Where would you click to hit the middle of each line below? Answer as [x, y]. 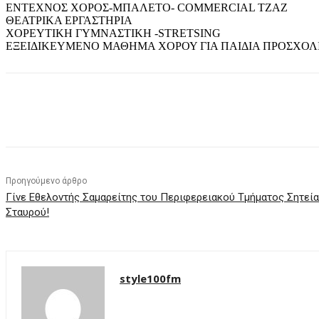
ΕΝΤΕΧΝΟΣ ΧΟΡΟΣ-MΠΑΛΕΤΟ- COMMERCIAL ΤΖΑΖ [147, 8]
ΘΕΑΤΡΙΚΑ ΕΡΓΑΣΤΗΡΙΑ [69, 21]
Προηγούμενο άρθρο [46, 181]
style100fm [150, 279]
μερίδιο [76, 110]
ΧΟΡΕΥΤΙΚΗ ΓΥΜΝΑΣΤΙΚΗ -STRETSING [113, 33]
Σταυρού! [27, 213]
